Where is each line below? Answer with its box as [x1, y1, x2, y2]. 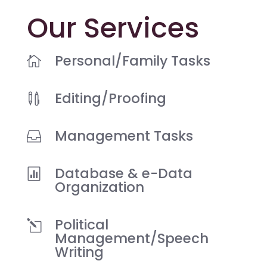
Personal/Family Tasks [54, 51, 210, 71]
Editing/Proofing [54, 89, 166, 108]
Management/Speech [54, 229, 209, 249]
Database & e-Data [54, 164, 193, 184]
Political [54, 215, 108, 235]
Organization [54, 178, 144, 197]
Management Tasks [54, 126, 193, 146]
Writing [54, 243, 104, 262]
